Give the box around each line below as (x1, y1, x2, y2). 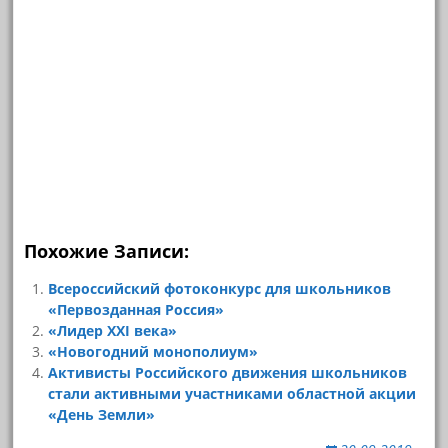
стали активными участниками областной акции (48, 383, 417, 403)
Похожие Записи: (24, 238, 190, 263)
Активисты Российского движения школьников (48, 362, 408, 382)
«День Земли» (48, 404, 156, 424)
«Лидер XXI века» (48, 320, 178, 340)
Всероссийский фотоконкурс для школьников (48, 278, 392, 298)
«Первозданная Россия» (48, 299, 225, 319)
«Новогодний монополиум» (48, 341, 259, 361)
